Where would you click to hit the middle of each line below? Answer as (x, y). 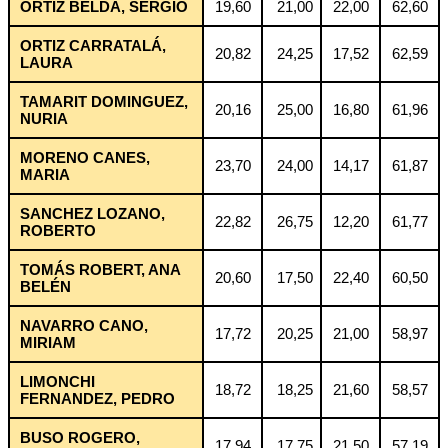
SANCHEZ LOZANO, (92, 213)
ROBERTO (58, 230)
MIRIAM (48, 342)
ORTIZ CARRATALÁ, (93, 45)
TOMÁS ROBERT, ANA (100, 269)
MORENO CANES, (85, 157)
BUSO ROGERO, (80, 437)
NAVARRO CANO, (84, 325)
